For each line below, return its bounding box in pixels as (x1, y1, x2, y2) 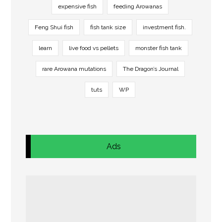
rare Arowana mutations (42, 65, 106, 72)
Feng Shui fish (34, 23, 73, 31)
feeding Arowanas (113, 2, 162, 10)
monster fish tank (135, 44, 182, 52)
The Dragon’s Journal (122, 65, 178, 72)
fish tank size (90, 23, 126, 31)
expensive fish (58, 2, 97, 10)
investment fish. (142, 23, 186, 31)
